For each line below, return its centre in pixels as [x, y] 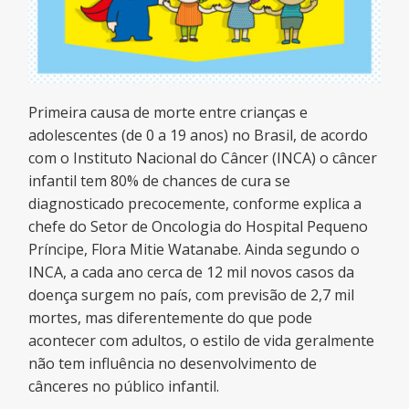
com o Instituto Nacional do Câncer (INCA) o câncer [203, 157]
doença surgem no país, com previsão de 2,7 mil [192, 294]
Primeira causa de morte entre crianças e [168, 112]
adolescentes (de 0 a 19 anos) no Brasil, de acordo [199, 135]
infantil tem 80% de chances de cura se [160, 180]
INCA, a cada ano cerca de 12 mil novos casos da [192, 272]
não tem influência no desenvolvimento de [173, 363]
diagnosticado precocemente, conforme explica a [195, 203]
